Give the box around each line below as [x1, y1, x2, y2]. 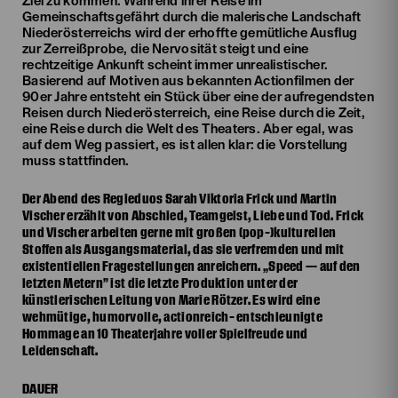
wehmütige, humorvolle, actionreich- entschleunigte [22, 308, 322, 325]
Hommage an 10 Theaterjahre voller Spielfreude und [22, 325, 308, 342]
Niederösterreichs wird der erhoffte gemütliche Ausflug [22, 27, 358, 40]
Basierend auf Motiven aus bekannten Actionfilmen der [22, 75, 354, 88]
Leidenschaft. [22, 342, 99, 359]
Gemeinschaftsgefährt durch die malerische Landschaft [22, 11, 362, 24]
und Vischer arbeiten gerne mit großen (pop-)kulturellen [22, 224, 337, 241]
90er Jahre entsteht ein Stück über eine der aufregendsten [22, 91, 374, 104]
